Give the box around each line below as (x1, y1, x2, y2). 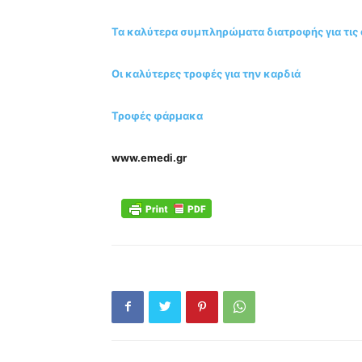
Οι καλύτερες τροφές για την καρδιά (112, 66, 301, 80)
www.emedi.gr (112, 150, 187, 164)
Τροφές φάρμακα (112, 108, 203, 122)
